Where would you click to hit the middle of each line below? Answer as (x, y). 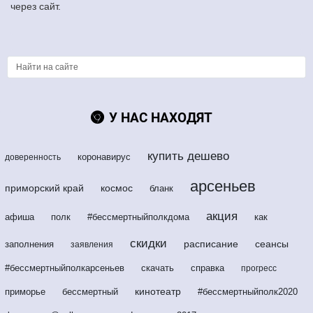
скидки (148, 243)
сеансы (272, 243)
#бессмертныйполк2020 (248, 291)
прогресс (259, 268)
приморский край (44, 188)
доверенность (33, 157)
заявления (92, 244)
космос (117, 188)
